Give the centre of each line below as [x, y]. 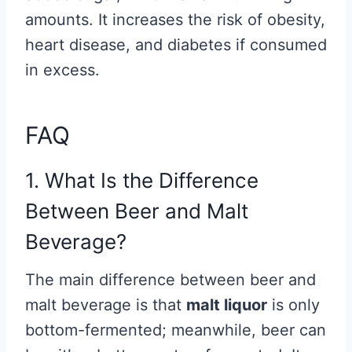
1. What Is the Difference [142, 180]
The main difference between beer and [170, 280]
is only [293, 305]
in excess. [65, 70]
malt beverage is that [106, 305]
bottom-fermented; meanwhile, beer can [176, 330]
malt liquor [227, 305]
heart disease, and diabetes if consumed [176, 45]
